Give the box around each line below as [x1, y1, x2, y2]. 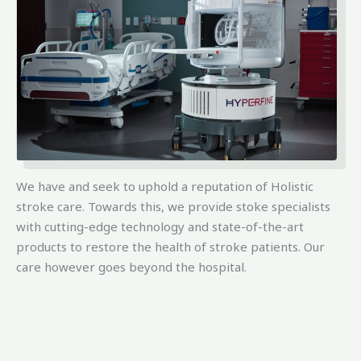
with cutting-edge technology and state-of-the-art [16, 218, 304, 235]
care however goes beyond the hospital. [16, 259, 247, 276]
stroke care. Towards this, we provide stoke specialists [16, 198, 330, 215]
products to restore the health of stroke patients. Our [16, 239, 325, 255]
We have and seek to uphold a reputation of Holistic [16, 178, 313, 195]
